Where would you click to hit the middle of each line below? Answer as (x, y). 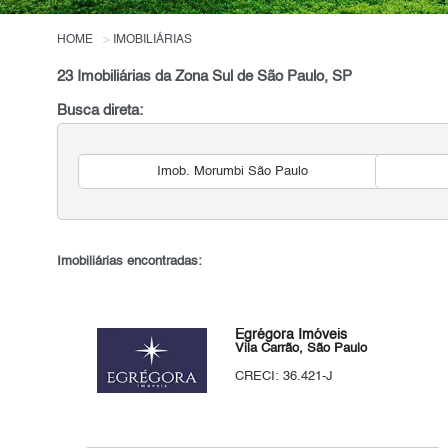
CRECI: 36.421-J (284, 376)
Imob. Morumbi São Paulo (232, 171)
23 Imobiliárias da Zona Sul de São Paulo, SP (205, 77)
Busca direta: (100, 111)
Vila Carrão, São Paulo (301, 348)
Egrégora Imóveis (291, 335)
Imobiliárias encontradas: (130, 261)
